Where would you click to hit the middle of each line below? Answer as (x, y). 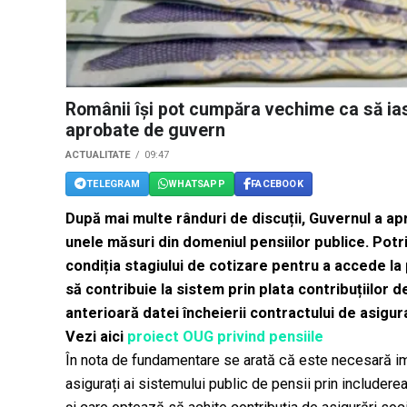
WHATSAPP (197, 184)
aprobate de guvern (145, 131)
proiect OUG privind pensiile (225, 337)
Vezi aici (96, 337)
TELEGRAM (113, 184)
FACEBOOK (277, 184)
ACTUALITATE (98, 155)
